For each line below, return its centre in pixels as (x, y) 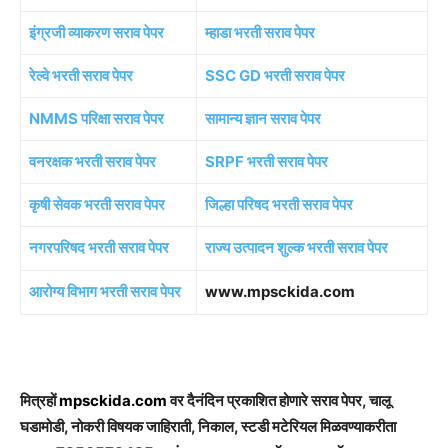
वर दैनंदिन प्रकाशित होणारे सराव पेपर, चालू (280, 400)
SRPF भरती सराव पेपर (266, 161)
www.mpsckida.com (280, 291)
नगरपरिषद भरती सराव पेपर (99, 247)
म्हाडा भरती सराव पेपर (260, 32)
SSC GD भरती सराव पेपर (275, 75)
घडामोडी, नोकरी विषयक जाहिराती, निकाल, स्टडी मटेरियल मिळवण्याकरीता (208, 426)
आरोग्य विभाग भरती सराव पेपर (105, 291)
